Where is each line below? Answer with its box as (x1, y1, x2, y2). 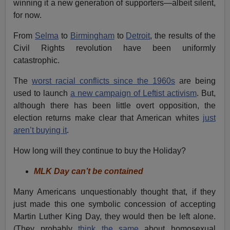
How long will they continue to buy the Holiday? (13, 146, 186, 155)
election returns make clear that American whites (13, 113, 203, 122)
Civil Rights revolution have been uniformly (13, 43, 216, 52)
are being (175, 76, 216, 85)
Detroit (126, 31, 150, 40)
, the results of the (150, 31, 216, 40)
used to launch (13, 88, 70, 98)
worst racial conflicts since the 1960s (32, 76, 175, 85)
